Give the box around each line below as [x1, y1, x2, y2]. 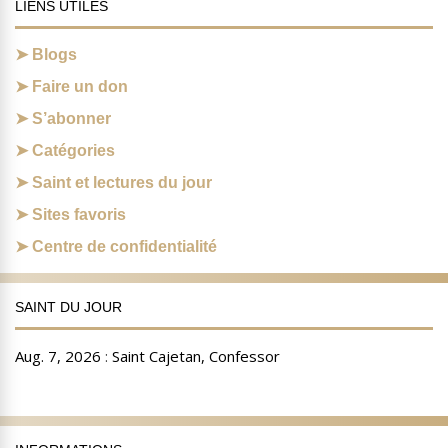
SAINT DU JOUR [15, 299, 122, 316]
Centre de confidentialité [32, 238, 217, 256]
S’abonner [32, 110, 111, 128]
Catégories [32, 142, 115, 160]
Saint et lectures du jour [32, 174, 212, 192]
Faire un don [32, 78, 128, 96]
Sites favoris [32, 206, 126, 224]
